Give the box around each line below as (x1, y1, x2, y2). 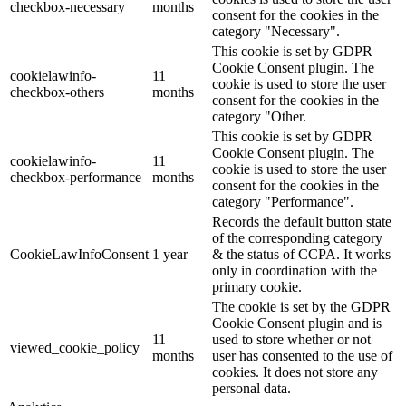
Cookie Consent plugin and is (212, 314, 382, 331)
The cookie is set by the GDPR (212, 298, 391, 314)
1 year (152, 246, 188, 262)
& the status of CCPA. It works (212, 246, 391, 262)
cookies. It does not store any (212, 363, 378, 380)
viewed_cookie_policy (10, 339, 140, 355)
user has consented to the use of (212, 347, 392, 363)
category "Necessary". (212, 23, 340, 39)
